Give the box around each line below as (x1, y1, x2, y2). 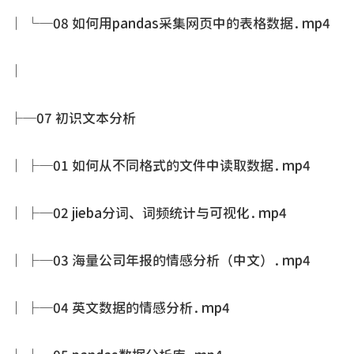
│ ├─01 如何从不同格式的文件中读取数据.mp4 (9, 159, 311, 172)
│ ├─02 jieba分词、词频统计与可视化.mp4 (9, 206, 287, 220)
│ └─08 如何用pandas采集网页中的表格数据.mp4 (9, 17, 330, 30)
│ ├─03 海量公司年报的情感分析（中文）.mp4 (9, 254, 311, 267)
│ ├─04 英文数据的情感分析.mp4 (9, 301, 230, 314)
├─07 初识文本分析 (9, 111, 136, 125)
